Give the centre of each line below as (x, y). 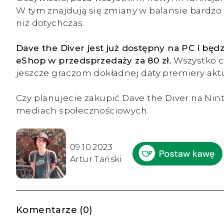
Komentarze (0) (54, 210)
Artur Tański (96, 159)
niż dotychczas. (51, 23)
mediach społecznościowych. (82, 110)
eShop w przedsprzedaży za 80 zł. (94, 60)
